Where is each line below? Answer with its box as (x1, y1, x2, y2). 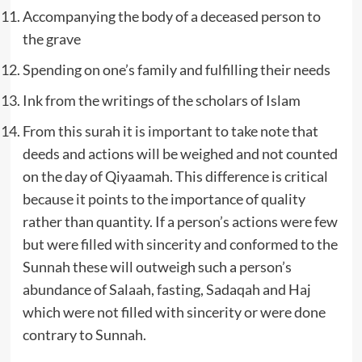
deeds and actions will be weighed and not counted (22, 144, 338, 162)
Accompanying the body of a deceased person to (22, 6, 321, 25)
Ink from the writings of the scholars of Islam (22, 90, 301, 109)
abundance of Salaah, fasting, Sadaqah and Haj (22, 280, 311, 298)
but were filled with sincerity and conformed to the (22, 234, 338, 253)
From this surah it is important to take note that (22, 121, 318, 140)
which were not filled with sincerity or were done (22, 302, 326, 321)
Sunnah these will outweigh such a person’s (22, 257, 292, 276)
